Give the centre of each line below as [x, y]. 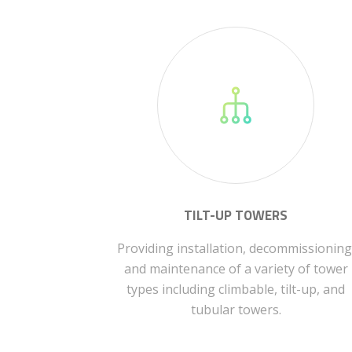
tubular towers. [236, 310]
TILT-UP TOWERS [236, 215]
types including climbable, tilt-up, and [236, 289]
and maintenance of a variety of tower [236, 269]
